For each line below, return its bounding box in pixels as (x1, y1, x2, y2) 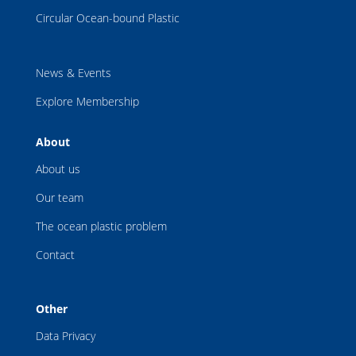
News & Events (35, 64, 111, 80)
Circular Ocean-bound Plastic (35, 10, 180, 25)
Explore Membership (35, 93, 139, 109)
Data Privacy (35, 327, 95, 343)
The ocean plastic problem (35, 218, 167, 234)
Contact (35, 246, 75, 262)
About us (35, 161, 80, 176)
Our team (35, 189, 83, 205)
